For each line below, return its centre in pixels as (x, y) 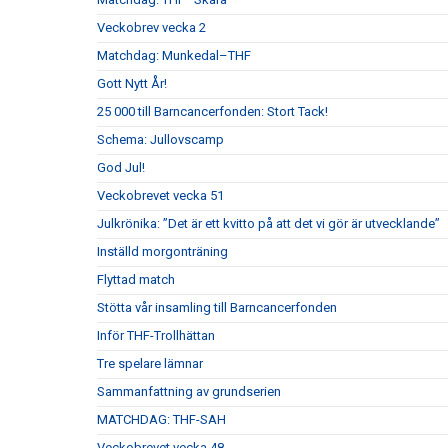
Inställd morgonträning (162, 252)
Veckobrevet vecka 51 (160, 196)
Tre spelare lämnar (150, 364)
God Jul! (121, 168)
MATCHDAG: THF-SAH (161, 420)
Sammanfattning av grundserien (189, 392)
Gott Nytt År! (132, 84)
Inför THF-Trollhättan (156, 336)
